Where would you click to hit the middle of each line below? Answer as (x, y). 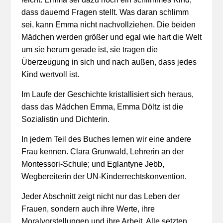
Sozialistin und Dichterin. (65, 119)
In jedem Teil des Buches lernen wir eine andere (106, 139)
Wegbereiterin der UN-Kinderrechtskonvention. (104, 176)
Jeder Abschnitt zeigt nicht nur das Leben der (100, 196)
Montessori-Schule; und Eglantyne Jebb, (93, 164)
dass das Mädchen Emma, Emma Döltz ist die (102, 107)
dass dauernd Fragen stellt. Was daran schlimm (105, 12)
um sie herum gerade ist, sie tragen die (89, 50)
